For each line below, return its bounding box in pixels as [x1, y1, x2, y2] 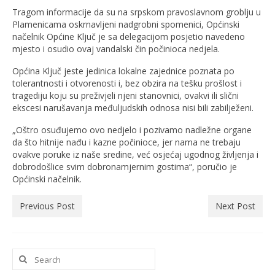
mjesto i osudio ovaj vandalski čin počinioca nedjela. [12, 43, 220, 55]
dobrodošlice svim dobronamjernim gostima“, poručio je [12, 161, 237, 172]
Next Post [215, 200, 255, 212]
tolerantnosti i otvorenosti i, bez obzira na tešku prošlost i [12, 77, 242, 89]
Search [12, 248, 42, 260]
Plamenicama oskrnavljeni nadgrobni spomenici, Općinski [12, 18, 239, 30]
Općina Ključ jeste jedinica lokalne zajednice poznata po [12, 65, 234, 77]
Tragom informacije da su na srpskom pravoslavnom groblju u [12, 6, 261, 18]
